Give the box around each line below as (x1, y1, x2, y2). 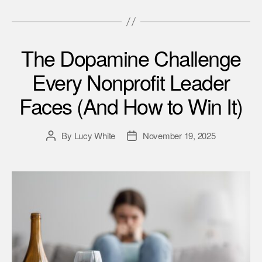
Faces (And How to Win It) (19, 90, 243, 120)
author (50, 142, 74, 155)
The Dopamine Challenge (21, 42, 241, 73)
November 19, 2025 (143, 129, 216, 142)
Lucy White (74, 129, 115, 142)
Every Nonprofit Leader (32, 66, 230, 96)
